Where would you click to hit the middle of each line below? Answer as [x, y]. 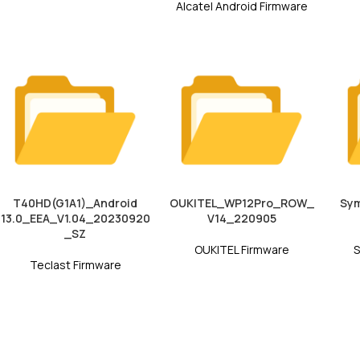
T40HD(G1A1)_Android [75, 202]
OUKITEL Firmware [241, 249]
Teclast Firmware [75, 264]
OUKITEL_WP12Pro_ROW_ [241, 202]
